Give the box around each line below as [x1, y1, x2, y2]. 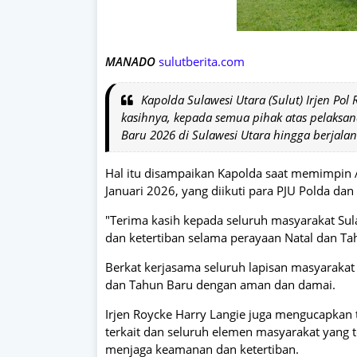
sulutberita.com [159, 53, 245, 69]
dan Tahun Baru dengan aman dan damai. [105, 276, 335, 292]
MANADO [105, 53, 159, 69]
